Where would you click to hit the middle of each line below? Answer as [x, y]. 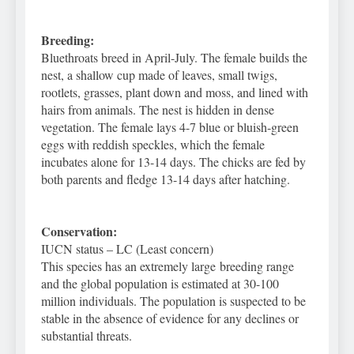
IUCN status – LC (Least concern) [127, 249]
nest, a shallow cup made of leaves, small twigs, [159, 75]
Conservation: [79, 232]
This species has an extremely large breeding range [168, 266]
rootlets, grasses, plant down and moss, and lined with [175, 92]
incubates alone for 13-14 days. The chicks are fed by [173, 162]
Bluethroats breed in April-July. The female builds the [174, 58]
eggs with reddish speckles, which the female [153, 145]
